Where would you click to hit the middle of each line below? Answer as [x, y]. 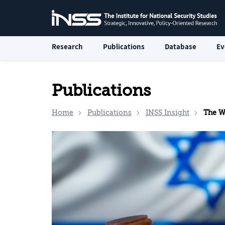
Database [181, 46]
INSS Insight [167, 113]
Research [67, 46]
